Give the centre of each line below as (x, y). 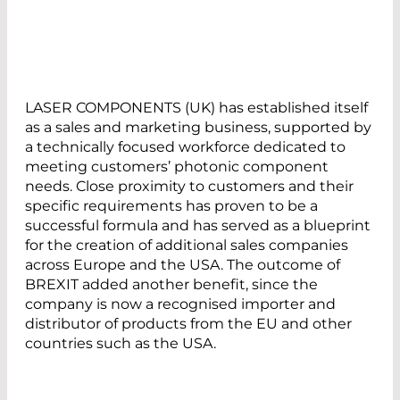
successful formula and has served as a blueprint (198, 226)
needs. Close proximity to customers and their (189, 187)
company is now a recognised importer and (180, 304)
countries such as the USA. (121, 344)
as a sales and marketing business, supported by (198, 128)
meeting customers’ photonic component (177, 167)
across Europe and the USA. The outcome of (183, 265)
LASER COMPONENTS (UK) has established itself (196, 108)
